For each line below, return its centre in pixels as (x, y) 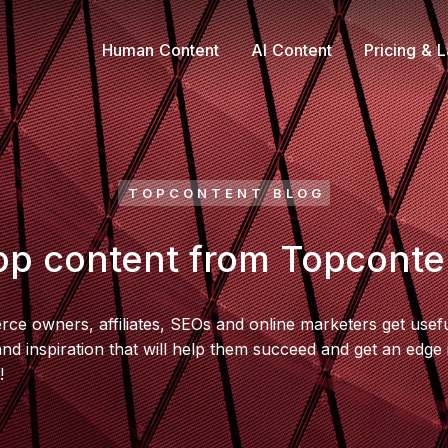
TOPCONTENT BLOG (226, 193)
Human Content (160, 49)
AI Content (291, 49)
